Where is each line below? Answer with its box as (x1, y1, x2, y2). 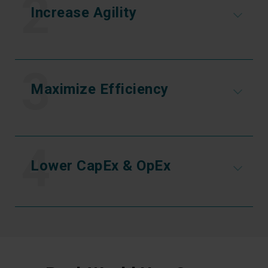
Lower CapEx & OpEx (31, 157, 170, 175)
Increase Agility (31, 4, 136, 22)
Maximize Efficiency (31, 81, 169, 98)
